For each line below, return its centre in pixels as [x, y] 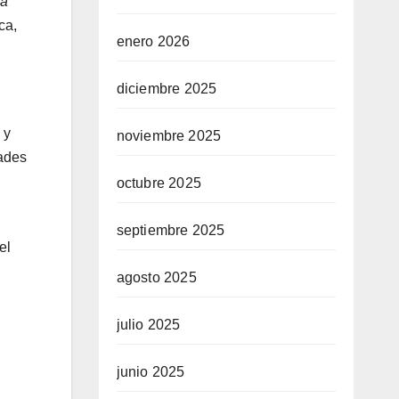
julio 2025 [148, 325]
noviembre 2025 [169, 136]
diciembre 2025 [167, 89]
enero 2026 [153, 41]
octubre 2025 [159, 183]
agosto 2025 [156, 277]
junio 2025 [151, 372]
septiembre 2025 [171, 230]
